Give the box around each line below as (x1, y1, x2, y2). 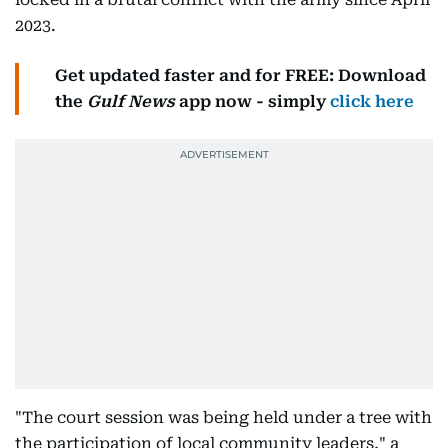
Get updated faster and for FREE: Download (55, 66, 426, 85)
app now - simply (175, 92, 330, 111)
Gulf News (87, 92, 175, 111)
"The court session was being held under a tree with (15, 408, 432, 427)
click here (330, 92, 414, 111)
